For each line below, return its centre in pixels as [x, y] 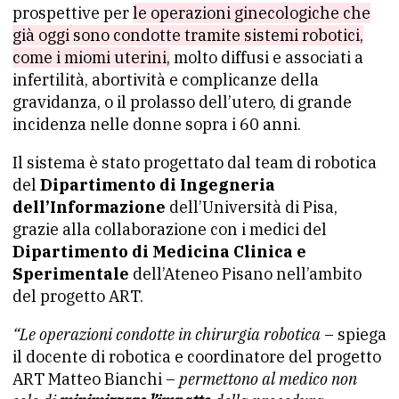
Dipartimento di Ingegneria [158, 185]
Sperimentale [71, 274]
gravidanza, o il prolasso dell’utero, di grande [182, 102]
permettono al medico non [268, 379]
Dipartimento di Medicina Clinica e [159, 252]
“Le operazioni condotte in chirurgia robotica [167, 334]
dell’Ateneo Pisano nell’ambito [245, 274]
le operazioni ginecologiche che [252, 13]
